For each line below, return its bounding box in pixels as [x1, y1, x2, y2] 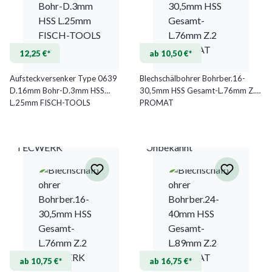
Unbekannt [146, 141, 192, 153]
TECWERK [16, 141, 63, 153]
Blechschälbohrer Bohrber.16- [140, 73, 245, 83]
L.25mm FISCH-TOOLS [10, 97, 91, 107]
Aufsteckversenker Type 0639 [10, 73, 117, 83]
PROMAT [140, 97, 174, 107]
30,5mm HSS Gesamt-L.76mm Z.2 [140, 85, 260, 95]
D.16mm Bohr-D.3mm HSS [10, 85, 104, 95]
